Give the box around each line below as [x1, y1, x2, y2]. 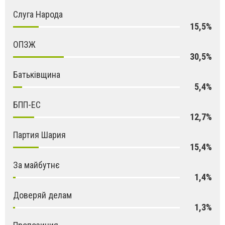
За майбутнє [13, 160, 60, 171]
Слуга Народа [13, 9, 63, 20]
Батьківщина [13, 69, 60, 80]
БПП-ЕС [13, 99, 41, 110]
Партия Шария [13, 130, 66, 141]
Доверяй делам [13, 190, 72, 201]
